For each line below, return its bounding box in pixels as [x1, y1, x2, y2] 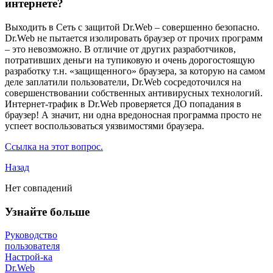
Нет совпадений [5, 183, 73, 194]
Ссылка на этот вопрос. [5, 141, 103, 152]
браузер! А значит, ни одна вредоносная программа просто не [5, 110, 261, 121]
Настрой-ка [5, 252, 52, 263]
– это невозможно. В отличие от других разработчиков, [5, 44, 236, 55]
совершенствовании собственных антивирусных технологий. [5, 88, 263, 99]
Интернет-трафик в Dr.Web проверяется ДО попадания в [5, 99, 241, 110]
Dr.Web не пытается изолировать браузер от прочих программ [5, 33, 263, 44]
